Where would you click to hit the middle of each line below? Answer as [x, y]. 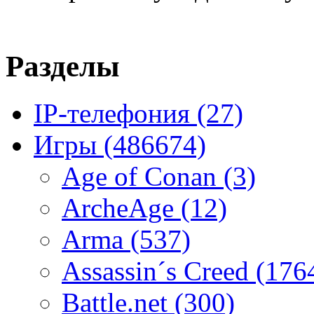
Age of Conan [143, 176]
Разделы [63, 66]
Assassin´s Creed [159, 271]
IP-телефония [115, 113]
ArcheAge [121, 207]
